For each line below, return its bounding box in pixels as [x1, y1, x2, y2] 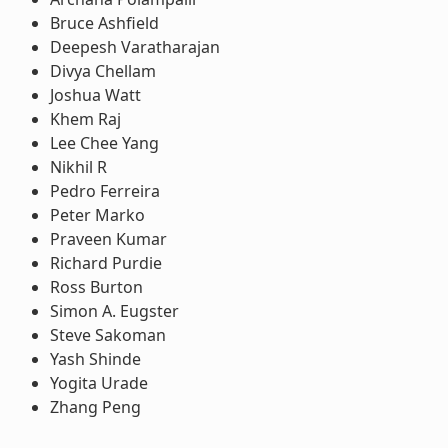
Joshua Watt [49, 83, 141, 106]
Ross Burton [49, 275, 143, 298]
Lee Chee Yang [49, 131, 159, 154]
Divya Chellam [49, 59, 156, 82]
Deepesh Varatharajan [49, 35, 220, 58]
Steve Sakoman [49, 323, 166, 346]
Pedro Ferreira [49, 179, 160, 202]
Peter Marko [49, 203, 145, 226]
